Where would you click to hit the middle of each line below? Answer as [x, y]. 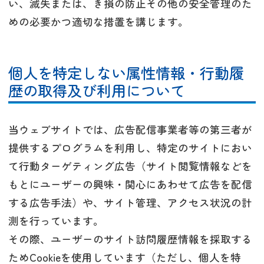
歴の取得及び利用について [97, 90]
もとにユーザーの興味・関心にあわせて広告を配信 [130, 184]
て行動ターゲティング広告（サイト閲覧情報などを [130, 166]
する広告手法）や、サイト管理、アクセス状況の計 [130, 203]
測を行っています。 [56, 221]
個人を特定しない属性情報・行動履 [126, 73]
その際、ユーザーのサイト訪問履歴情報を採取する [130, 239]
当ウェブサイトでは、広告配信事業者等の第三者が [130, 130]
